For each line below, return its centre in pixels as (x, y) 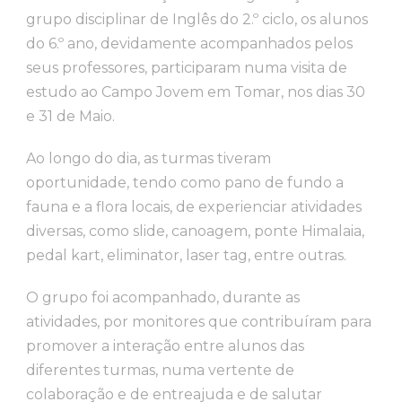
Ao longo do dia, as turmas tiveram (149, 158)
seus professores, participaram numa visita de (187, 68)
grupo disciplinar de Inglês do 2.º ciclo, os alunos (197, 19)
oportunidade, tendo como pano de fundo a (185, 183)
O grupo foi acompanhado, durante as (163, 297)
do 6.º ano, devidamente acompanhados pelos (189, 44)
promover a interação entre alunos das (165, 346)
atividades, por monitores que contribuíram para (199, 322)
